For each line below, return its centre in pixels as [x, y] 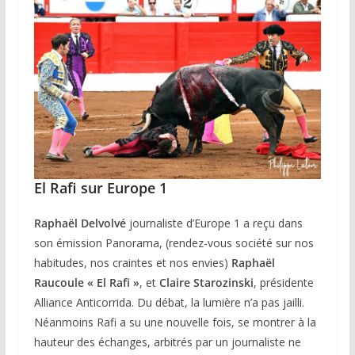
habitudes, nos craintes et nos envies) [132, 263]
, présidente [283, 283]
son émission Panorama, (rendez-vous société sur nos [174, 243]
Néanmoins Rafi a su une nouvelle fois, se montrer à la [175, 323]
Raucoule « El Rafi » [86, 283]
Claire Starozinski [206, 283]
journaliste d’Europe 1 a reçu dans [214, 223]
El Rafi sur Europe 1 [100, 188]
